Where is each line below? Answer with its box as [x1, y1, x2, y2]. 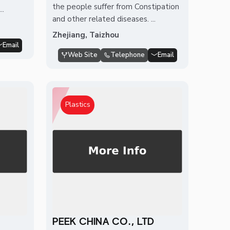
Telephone [110, 50, 145, 60]
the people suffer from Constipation [52, 1, 180, 12]
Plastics [65, 100, 90, 110]
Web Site [67, 50, 98, 60]
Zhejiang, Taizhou [52, 29, 120, 40]
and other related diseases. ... [52, 13, 156, 24]
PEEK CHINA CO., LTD [52, 216, 155, 227]
